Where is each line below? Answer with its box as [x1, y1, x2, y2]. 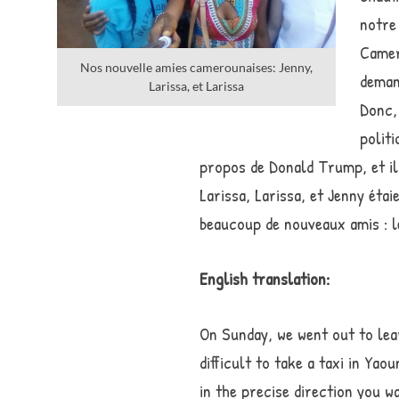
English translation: [199, 266, 330, 291]
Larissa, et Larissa [149, 78, 244, 94]
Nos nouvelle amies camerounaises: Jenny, [80, 60, 313, 76]
